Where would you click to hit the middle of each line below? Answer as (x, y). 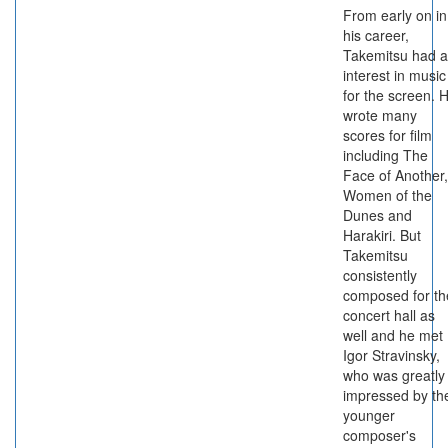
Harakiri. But (382, 235)
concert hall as (389, 315)
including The (385, 155)
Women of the (387, 195)
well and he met (393, 335)
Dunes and (377, 215)
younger (369, 415)
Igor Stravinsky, (391, 355)
